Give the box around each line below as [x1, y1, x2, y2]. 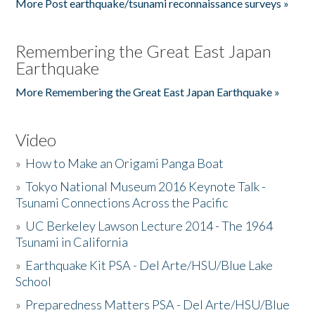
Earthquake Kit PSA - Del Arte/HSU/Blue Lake [25, 257, 274, 273]
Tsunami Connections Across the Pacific [15, 195, 229, 210]
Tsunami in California [15, 234, 129, 250]
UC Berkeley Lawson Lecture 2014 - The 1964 [25, 218, 274, 233]
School [15, 274, 52, 289]
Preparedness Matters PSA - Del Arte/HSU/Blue [25, 297, 290, 312]
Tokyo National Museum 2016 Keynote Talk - [25, 179, 266, 194]
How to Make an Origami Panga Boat [25, 155, 224, 171]
